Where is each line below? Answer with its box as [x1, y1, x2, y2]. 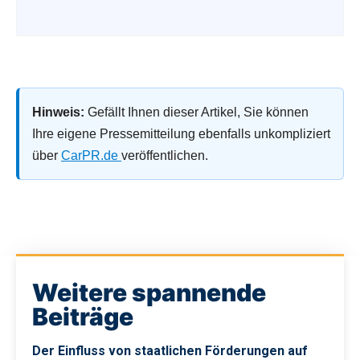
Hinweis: [32, 104, 84, 119]
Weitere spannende [32, 277, 266, 307]
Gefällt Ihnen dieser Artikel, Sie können [84, 104, 309, 119]
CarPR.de [61, 148, 121, 162]
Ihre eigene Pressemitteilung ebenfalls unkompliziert [32, 126, 330, 141]
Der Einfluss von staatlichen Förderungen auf [32, 342, 308, 358]
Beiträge [32, 301, 133, 331]
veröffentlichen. [121, 148, 208, 162]
